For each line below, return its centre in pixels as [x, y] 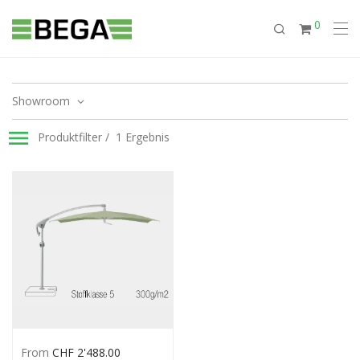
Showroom [43, 101]
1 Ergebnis [141, 137]
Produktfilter [70, 137]
